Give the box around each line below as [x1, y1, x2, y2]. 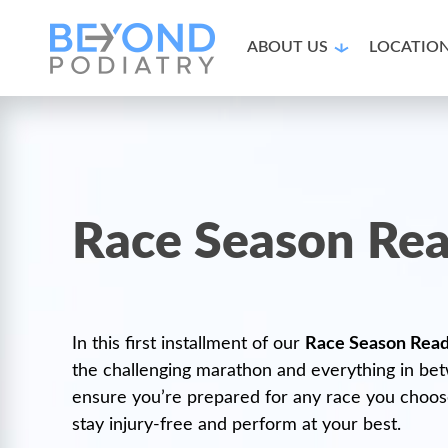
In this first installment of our [72, 335, 305, 353]
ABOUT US [246, 39, 328, 55]
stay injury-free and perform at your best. [72, 416, 406, 434]
